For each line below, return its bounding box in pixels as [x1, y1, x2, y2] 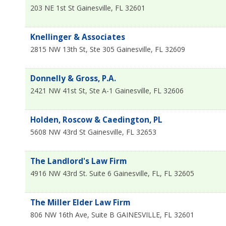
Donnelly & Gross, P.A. [30, 73, 116, 84]
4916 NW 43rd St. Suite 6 [30, 168, 111, 178]
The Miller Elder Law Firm [30, 197, 130, 208]
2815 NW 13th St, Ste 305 [30, 44, 115, 54]
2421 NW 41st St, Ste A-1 [30, 85, 113, 95]
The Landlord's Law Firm [30, 155, 127, 166]
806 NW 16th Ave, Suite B [30, 209, 115, 219]
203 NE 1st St [30, 3, 75, 13]
